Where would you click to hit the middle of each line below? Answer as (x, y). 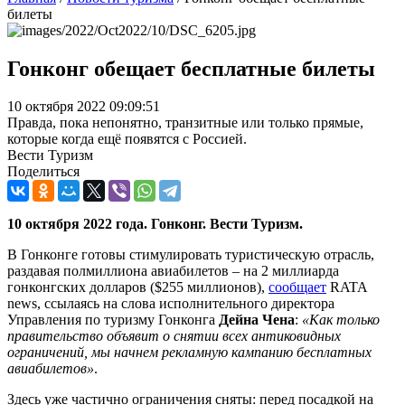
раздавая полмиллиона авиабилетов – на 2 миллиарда (173, 271)
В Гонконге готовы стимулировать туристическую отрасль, (191, 255)
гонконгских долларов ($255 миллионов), (138, 287)
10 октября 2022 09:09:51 (84, 107)
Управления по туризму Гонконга (113, 320)
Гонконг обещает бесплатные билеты (191, 68)
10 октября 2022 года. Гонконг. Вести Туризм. (155, 224)
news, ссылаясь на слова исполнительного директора (171, 304)
